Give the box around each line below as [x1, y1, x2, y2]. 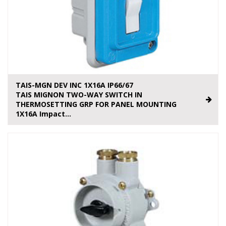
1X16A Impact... [16, 109, 71, 119]
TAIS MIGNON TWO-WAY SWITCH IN [16, 90, 142, 100]
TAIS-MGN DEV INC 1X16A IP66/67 [16, 80, 133, 90]
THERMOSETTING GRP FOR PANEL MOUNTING [16, 99, 177, 109]
